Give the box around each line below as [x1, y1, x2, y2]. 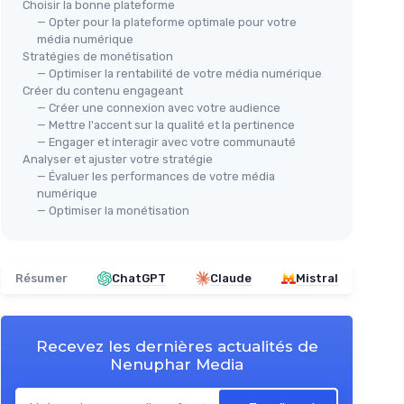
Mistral [296, 271, 338, 285]
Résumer [15, 271, 68, 285]
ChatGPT [112, 271, 166, 285]
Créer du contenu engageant [23, 84, 183, 97]
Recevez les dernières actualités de [35, 337, 318, 355]
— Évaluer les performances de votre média [37, 170, 275, 183]
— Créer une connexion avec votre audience [37, 101, 280, 115]
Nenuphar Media [110, 355, 243, 373]
